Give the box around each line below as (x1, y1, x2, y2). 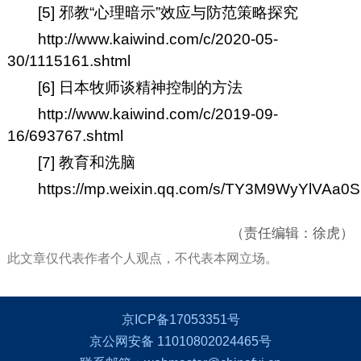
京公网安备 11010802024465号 (89, 334, 272, 348)
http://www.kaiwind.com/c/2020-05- (38, 31, 279, 48)
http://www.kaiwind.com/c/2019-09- (38, 106, 279, 123)
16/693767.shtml (6, 127, 123, 145)
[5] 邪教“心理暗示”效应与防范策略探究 (38, 4, 299, 22)
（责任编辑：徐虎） (230, 226, 355, 242)
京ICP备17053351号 (121, 312, 240, 326)
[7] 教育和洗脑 (38, 154, 136, 172)
